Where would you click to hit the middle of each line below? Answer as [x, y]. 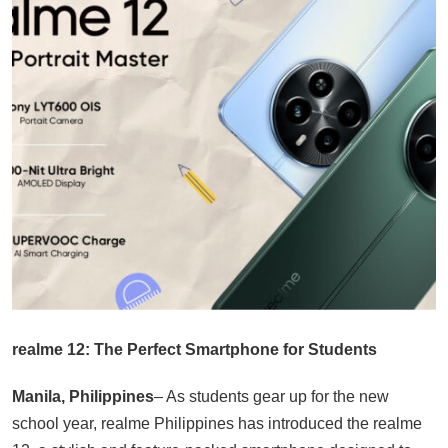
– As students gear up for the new [271, 397]
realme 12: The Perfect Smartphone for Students [194, 350]
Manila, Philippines [83, 397]
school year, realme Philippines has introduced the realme [217, 424]
